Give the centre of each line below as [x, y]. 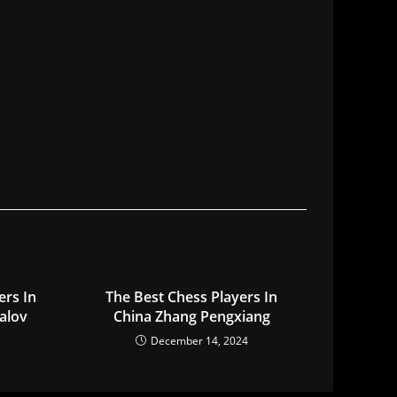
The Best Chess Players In [192, 297]
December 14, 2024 [199, 341]
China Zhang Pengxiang [191, 317]
